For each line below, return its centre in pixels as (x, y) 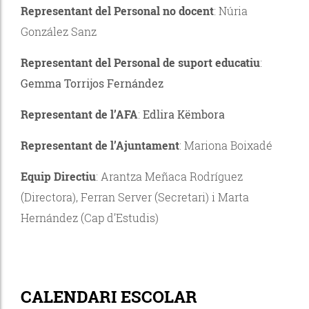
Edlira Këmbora (184, 114)
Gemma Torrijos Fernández (92, 83)
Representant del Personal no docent (117, 10)
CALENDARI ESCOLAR (109, 296)
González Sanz (59, 31)
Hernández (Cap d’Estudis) (91, 217)
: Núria (231, 10)
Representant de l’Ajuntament (100, 145)
